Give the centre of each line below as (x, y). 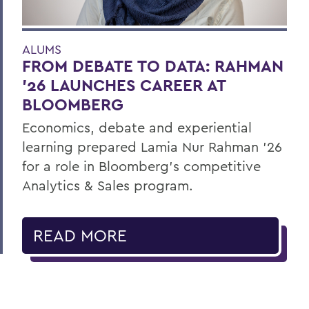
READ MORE (80, 236)
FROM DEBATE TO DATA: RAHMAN (153, 66)
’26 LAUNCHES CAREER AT (124, 86)
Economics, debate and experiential (137, 128)
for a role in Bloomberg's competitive (141, 166)
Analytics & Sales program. (108, 186)
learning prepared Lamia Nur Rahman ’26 (152, 147)
